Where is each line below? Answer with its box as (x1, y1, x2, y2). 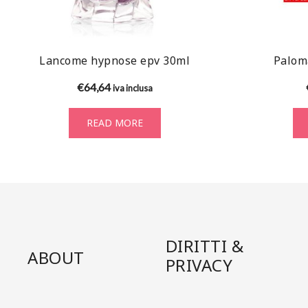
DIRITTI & (165, 234, 244, 258)
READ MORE (86, 115, 143, 129)
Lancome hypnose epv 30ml (39, 52, 190, 68)
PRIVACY (165, 254, 233, 277)
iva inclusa (112, 82, 153, 93)
